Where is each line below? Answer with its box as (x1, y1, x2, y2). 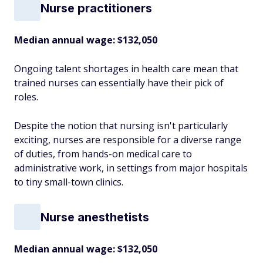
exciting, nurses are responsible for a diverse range (14, 133, 241, 146)
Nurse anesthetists (41, 210, 149, 224)
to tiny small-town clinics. (14, 176, 123, 188)
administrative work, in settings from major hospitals (14, 161, 248, 174)
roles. (14, 90, 41, 103)
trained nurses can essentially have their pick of (14, 76, 224, 89)
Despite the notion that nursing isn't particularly (14, 119, 228, 132)
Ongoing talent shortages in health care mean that (14, 62, 238, 75)
